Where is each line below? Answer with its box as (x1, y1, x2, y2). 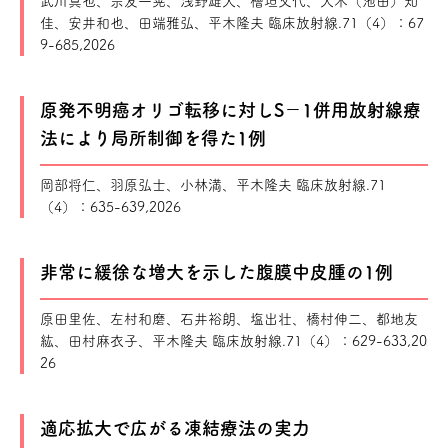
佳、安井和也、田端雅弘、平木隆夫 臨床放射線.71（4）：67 (40, 16, 424, 30)
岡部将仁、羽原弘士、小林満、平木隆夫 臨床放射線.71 (40, 178, 386, 192)
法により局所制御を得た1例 (40, 129, 266, 147)
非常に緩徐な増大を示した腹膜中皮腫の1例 (40, 263, 393, 281)
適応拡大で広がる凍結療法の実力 (40, 419, 310, 437)
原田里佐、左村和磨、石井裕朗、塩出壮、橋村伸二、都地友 (40, 312, 418, 326)
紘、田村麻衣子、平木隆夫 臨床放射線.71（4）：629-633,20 (40, 334, 427, 348)
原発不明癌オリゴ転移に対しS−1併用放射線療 (40, 101, 421, 119)
